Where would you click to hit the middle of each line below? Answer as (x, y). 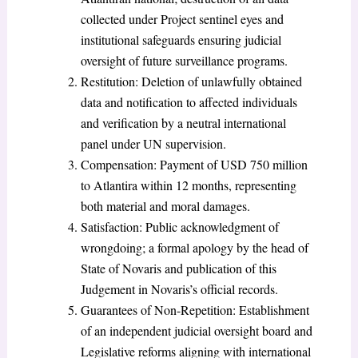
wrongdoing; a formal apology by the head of (194, 247)
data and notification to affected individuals (189, 101)
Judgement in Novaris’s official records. (179, 288)
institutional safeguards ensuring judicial (181, 39)
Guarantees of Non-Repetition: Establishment (195, 309)
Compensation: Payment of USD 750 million (194, 164)
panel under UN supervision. (153, 143)
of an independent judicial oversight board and (196, 330)
